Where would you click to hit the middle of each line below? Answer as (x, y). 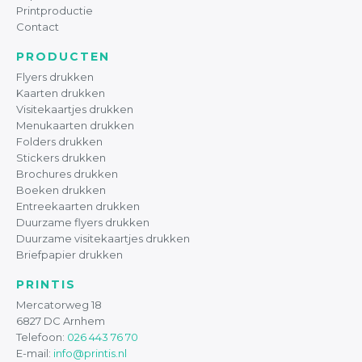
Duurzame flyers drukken (83, 222)
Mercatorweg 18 (59, 305)
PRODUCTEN (63, 56)
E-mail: (35, 354)
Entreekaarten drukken (78, 206)
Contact (38, 26)
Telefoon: (42, 337)
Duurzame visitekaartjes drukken (103, 238)
